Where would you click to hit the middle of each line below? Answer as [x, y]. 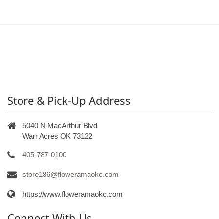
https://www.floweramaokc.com [73, 194]
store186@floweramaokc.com [71, 174]
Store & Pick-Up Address [69, 100]
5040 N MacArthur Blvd [60, 125]
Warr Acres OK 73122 [57, 136]
